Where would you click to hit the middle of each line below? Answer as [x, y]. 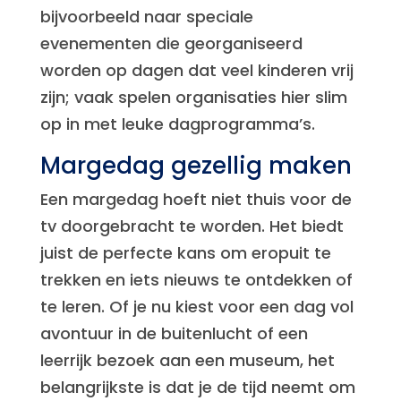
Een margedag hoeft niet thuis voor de [196, 199]
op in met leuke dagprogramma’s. [177, 124]
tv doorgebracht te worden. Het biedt [192, 226]
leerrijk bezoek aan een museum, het [187, 360]
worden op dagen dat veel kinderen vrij [196, 70]
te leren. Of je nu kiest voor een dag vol [196, 307]
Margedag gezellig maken [196, 166]
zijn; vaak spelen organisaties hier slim [193, 97]
